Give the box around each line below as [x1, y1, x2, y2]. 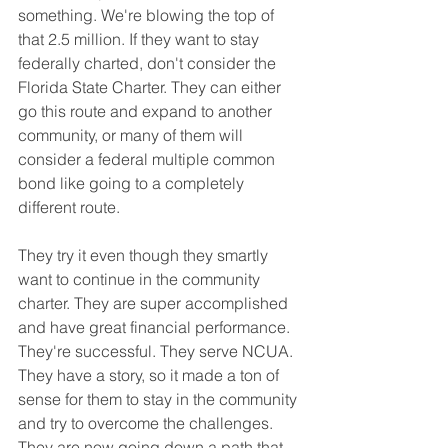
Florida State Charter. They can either [18, 76, 285, 97]
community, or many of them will [18, 124, 247, 145]
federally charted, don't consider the [18, 52, 280, 73]
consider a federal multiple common [18, 148, 279, 169]
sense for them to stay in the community [18, 388, 301, 409]
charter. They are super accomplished [18, 292, 292, 313]
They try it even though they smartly [18, 244, 272, 265]
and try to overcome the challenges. [18, 412, 277, 433]
